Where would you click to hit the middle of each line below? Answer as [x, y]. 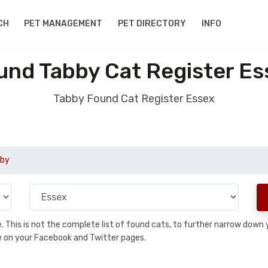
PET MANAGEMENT [63, 24]
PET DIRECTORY [152, 24]
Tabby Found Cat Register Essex [134, 99]
